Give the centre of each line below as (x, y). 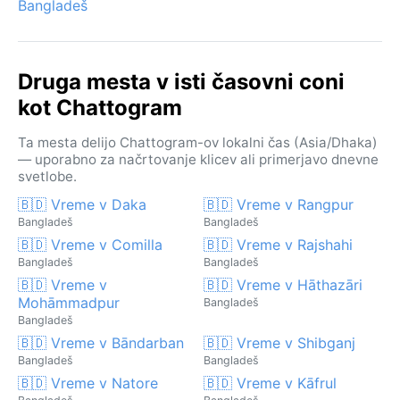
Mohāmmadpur (69, 302)
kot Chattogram (100, 107)
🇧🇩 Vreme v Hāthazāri (283, 284)
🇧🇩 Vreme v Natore (88, 383)
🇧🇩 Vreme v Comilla (90, 244)
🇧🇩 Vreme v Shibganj (279, 342)
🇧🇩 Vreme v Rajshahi (278, 244)
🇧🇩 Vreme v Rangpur (279, 204)
